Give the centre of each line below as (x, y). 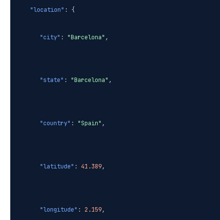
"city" (50, 38)
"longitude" (59, 210)
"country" (55, 124)
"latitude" (57, 167)
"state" (52, 80)
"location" (47, 10)
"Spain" (90, 124)
